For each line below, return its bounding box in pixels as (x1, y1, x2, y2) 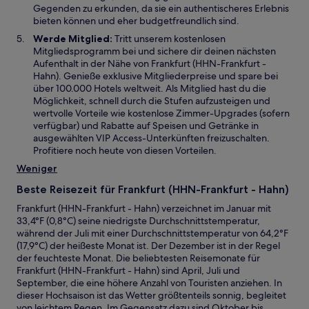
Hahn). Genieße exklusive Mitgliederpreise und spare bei (33, 70, 278, 82)
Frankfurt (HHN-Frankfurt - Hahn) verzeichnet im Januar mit (17, 202, 271, 215)
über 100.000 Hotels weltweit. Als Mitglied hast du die (33, 82, 266, 94)
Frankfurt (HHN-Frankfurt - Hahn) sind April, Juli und (17, 264, 240, 277)
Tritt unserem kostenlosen (114, 32, 226, 45)
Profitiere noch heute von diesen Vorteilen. (33, 144, 217, 157)
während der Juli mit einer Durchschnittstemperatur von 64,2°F (17, 227, 288, 239)
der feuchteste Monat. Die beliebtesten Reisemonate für (17, 252, 260, 264)
